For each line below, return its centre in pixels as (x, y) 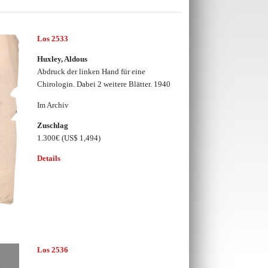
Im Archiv (53, 105)
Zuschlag (52, 125)
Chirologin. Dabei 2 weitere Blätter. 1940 (103, 84)
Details (48, 159)
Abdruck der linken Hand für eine (91, 72)
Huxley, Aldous (62, 59)
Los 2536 (52, 250)
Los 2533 (52, 38)
